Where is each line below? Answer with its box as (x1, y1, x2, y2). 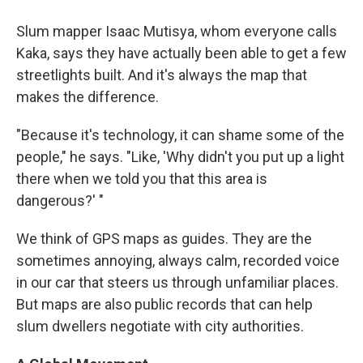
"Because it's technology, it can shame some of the (16, 126, 344, 143)
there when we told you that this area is (16, 169, 267, 187)
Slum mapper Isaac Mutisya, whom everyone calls (16, 22, 337, 40)
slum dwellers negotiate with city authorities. (16, 317, 304, 335)
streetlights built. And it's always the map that (16, 66, 307, 83)
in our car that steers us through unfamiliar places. (16, 273, 339, 291)
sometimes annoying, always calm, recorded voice (16, 251, 340, 269)
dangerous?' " (16, 191, 104, 209)
